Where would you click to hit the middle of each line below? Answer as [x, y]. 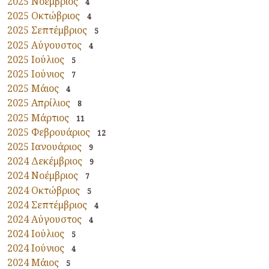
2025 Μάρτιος [38, 117]
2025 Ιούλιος [36, 59]
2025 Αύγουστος [44, 45]
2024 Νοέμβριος [43, 176]
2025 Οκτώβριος [44, 16]
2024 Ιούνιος [36, 248]
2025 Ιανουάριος [44, 146]
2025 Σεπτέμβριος [47, 30]
